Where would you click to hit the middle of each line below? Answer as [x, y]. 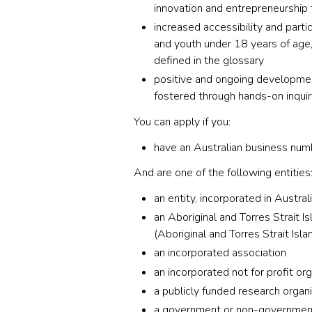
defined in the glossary [209, 60]
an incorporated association [220, 253]
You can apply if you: [182, 122]
